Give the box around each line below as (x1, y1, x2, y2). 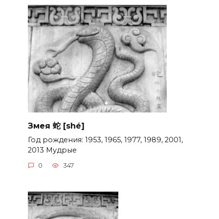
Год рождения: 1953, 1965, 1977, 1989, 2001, (27, 135, 183, 144)
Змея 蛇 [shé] (27, 121, 85, 131)
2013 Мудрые (27, 145, 77, 154)
